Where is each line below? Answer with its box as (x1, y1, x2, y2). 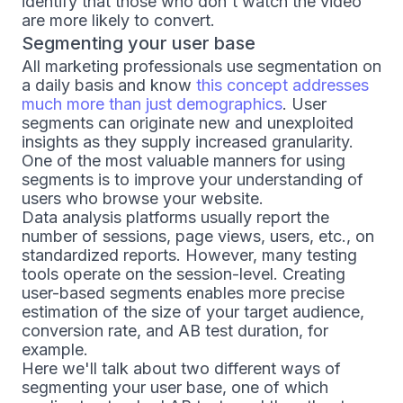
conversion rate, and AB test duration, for (22, 321, 328, 340)
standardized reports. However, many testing (22, 246, 357, 264)
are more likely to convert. (22, 11, 215, 30)
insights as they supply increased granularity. (22, 132, 354, 151)
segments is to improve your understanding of (22, 170, 363, 189)
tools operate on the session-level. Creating (22, 264, 345, 283)
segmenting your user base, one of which (22, 378, 328, 397)
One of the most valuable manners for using (22, 151, 345, 170)
